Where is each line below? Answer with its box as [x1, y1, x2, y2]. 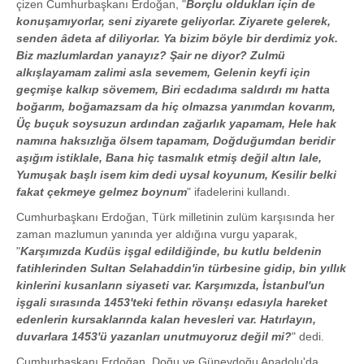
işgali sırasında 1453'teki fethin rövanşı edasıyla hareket [16, 296, 327, 310]
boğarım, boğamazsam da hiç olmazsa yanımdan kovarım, [16, 100, 336, 114]
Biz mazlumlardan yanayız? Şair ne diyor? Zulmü [16, 49, 285, 63]
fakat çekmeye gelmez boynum [16, 185, 187, 199]
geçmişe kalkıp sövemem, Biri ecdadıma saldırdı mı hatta [16, 83, 330, 97]
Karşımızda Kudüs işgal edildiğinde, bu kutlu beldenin [20, 245, 322, 258]
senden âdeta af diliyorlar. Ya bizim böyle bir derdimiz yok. [16, 32, 338, 45]
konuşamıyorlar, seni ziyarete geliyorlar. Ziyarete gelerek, [16, 15, 331, 28]
